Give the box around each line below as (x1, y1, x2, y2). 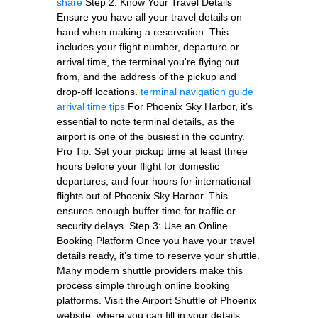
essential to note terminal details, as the (57, 115, 235, 127)
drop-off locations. (57, 85, 141, 97)
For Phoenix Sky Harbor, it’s (125, 100, 253, 112)
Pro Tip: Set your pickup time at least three (57, 145, 248, 157)
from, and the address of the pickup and (57, 70, 236, 82)
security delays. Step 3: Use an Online (57, 219, 228, 231)
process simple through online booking (57, 279, 230, 291)
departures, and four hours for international (57, 175, 251, 187)
